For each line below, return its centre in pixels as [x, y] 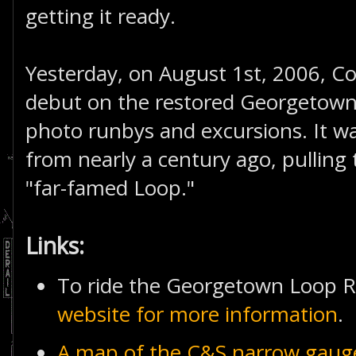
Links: [55, 246]
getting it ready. [101, 16]
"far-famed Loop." [110, 188]
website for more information [197, 314]
